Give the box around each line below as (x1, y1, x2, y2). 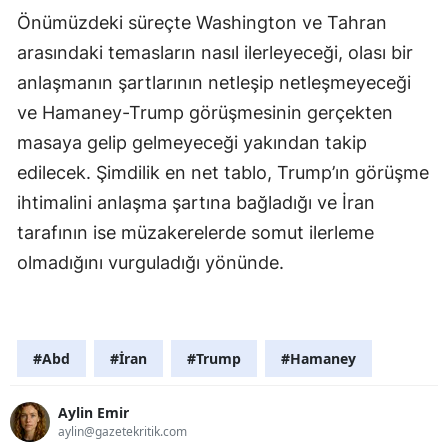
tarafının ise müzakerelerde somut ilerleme (17, 221, 374, 243)
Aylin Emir (58, 403, 129, 423)
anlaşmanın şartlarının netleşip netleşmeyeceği (17, 71, 411, 93)
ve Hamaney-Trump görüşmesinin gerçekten (17, 101, 393, 123)
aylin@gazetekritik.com (58, 423, 187, 441)
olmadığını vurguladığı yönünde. (17, 251, 284, 273)
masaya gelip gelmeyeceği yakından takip (17, 131, 367, 153)
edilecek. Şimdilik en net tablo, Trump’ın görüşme (17, 161, 429, 183)
